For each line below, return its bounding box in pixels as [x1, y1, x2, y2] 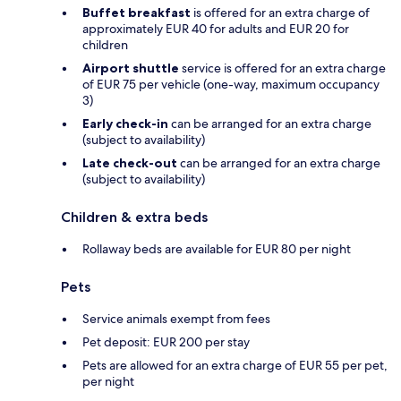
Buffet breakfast [82, 4, 191, 21]
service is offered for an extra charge [179, 59, 386, 76]
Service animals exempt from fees [82, 310, 270, 327]
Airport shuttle [82, 59, 179, 76]
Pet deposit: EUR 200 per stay [82, 333, 250, 350]
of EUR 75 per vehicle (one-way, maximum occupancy [82, 75, 380, 92]
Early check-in [82, 115, 168, 132]
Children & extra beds [61, 208, 208, 226]
